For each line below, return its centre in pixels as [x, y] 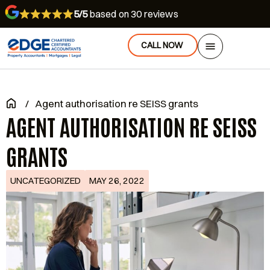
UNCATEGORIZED [46, 181]
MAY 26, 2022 [117, 181]
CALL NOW [162, 45]
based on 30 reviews [133, 14]
